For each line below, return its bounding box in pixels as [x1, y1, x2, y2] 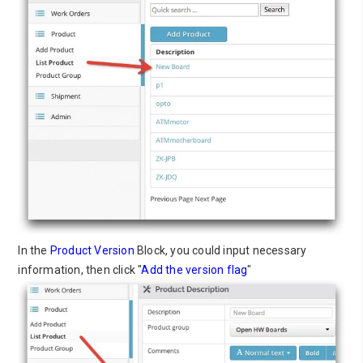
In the [18, 244, 50, 258]
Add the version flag [141, 263, 248, 277]
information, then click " [18, 263, 142, 277]
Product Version [49, 244, 135, 258]
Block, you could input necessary [134, 244, 307, 258]
